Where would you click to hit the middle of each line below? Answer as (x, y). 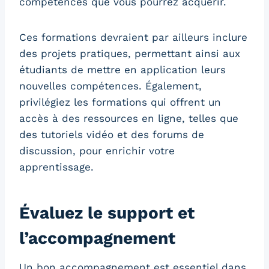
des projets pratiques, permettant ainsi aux (130, 54)
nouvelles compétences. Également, (110, 86)
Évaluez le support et (107, 213)
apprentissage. (56, 167)
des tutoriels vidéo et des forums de (112, 135)
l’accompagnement (97, 238)
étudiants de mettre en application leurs (122, 70)
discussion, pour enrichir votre (97, 151)
